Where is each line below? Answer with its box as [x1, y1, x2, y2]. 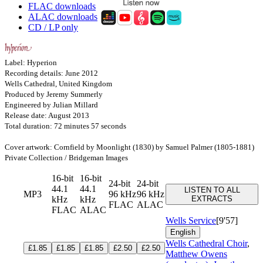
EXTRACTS [191, 194, 232, 203]
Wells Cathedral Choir [166, 238, 247, 248]
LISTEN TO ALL [184, 185, 240, 194]
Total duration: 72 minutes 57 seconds [5, 121, 126, 130]
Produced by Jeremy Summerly [5, 89, 103, 99]
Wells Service [166, 215, 216, 225]
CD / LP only [28, 22, 78, 32]
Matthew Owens [166, 248, 227, 259]
